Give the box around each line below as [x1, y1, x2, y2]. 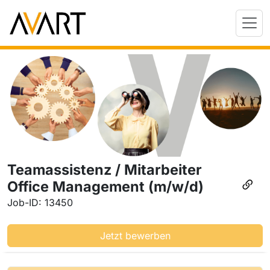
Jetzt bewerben [99, 229, 171, 242]
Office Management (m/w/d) [7, 177, 204, 195]
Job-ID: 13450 [7, 196, 73, 209]
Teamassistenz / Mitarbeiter [7, 160, 202, 178]
